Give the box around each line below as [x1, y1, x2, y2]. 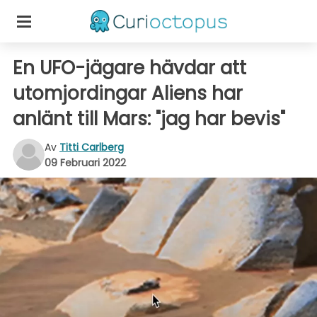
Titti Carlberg [59, 139, 124, 154]
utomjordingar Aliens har [13, 81, 243, 106]
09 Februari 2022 [45, 155, 126, 170]
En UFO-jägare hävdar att [13, 55, 246, 81]
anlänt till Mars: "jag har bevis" [13, 106, 285, 132]
